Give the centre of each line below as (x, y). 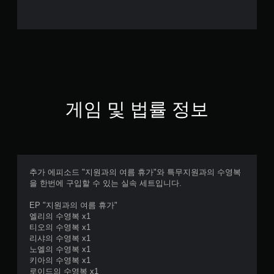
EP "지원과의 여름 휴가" (73, 205)
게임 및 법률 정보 (137, 109)
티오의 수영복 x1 (60, 227)
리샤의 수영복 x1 (60, 238)
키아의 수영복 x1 (60, 260)
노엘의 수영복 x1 (60, 249)
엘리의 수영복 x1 (60, 216)
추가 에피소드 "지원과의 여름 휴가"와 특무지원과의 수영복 (135, 172)
